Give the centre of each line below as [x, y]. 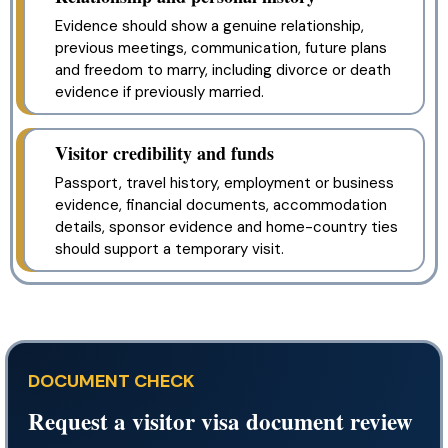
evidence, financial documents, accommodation [221, 204]
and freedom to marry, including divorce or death [223, 69]
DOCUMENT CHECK [111, 380]
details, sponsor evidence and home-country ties [226, 226]
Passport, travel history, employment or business [224, 182]
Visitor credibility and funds [164, 152]
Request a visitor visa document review [220, 420]
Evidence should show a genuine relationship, [209, 25]
